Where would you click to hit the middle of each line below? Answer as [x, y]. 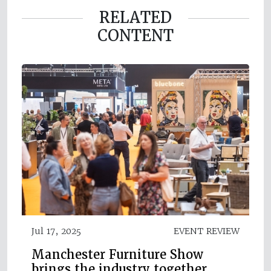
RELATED [135, 17]
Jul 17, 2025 [56, 231]
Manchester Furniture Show [117, 255]
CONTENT [135, 35]
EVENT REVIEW [207, 231]
